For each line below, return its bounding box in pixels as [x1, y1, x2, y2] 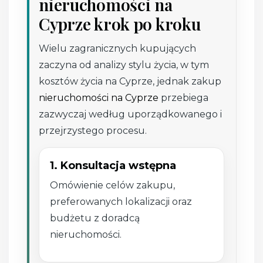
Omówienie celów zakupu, [50, 180, 176, 191]
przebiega [159, 92, 209, 104]
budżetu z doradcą [50, 213, 140, 224]
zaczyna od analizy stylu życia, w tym [39, 59, 210, 71]
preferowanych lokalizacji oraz [50, 196, 193, 208]
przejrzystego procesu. [39, 125, 147, 137]
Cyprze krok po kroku [39, 13, 201, 35]
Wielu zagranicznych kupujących [39, 43, 197, 55]
